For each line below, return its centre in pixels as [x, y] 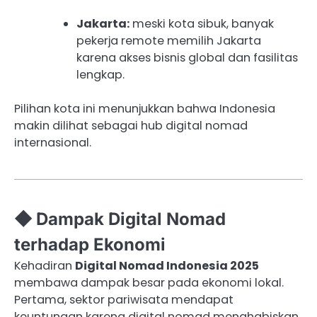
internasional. [53, 143]
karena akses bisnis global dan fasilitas [187, 57]
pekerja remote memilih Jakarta [169, 40]
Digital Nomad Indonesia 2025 [167, 266]
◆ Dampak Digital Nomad [120, 219]
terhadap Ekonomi [90, 245]
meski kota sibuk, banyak [202, 23]
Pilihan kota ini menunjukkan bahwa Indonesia [145, 109]
